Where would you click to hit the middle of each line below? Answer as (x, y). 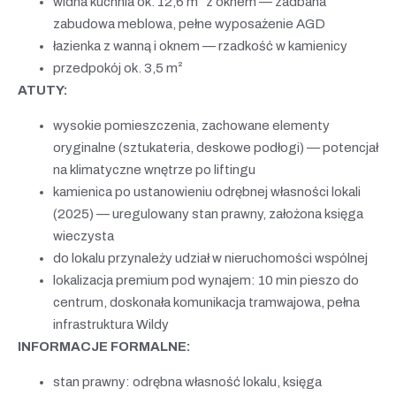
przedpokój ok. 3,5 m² (118, 68)
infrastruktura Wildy (111, 324)
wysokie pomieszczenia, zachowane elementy (191, 125)
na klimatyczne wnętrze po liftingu (154, 169)
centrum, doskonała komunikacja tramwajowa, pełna (206, 302)
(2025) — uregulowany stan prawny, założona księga (208, 213)
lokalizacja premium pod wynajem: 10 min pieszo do (206, 280)
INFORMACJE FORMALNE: (104, 346)
